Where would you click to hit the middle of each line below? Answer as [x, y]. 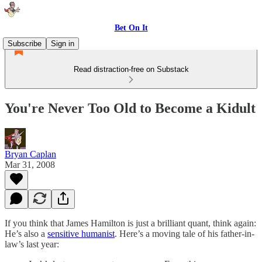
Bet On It [131, 28]
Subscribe [25, 44]
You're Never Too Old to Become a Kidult [130, 108]
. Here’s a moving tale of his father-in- [185, 233]
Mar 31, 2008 [30, 164]
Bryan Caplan [30, 154]
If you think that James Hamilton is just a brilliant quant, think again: [130, 223]
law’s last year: [32, 244]
